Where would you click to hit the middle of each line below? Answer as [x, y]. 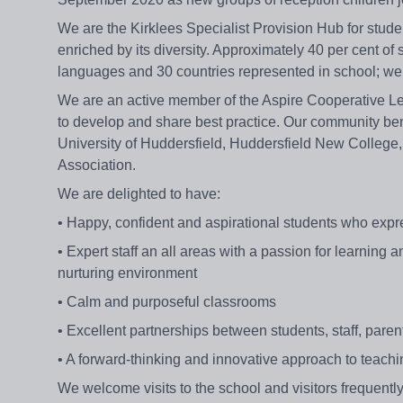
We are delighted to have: [139, 194]
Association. [97, 166]
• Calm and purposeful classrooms [167, 302]
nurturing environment [127, 273]
